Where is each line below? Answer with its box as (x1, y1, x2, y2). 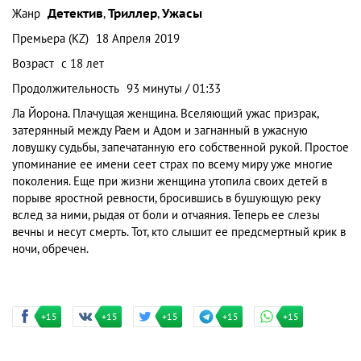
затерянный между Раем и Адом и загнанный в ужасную (12, 123, 308, 138)
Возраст (12, 56, 54, 71)
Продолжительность (12, 81, 119, 96)
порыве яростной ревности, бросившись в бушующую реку (12, 191, 320, 205)
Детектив (48, 6, 103, 21)
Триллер (108, 6, 157, 21)
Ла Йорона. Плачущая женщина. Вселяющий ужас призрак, (12, 106, 318, 121)
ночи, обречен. (12, 242, 89, 256)
